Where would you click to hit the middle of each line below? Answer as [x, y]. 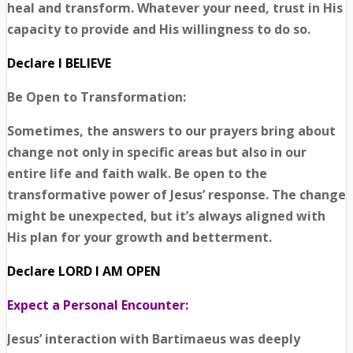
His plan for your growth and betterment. [139, 238]
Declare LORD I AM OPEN [84, 271]
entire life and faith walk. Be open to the [137, 174]
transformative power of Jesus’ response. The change [176, 195]
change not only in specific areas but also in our [156, 152]
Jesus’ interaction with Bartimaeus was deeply [153, 339]
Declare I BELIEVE [60, 63]
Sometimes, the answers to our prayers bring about [171, 131]
